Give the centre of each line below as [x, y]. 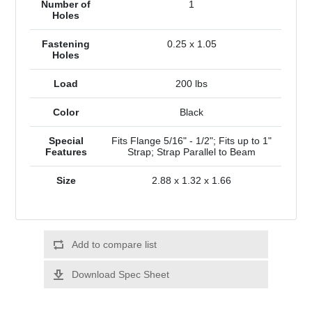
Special [66, 141]
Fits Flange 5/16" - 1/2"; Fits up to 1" [192, 141]
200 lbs [192, 84]
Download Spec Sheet [120, 275]
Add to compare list [114, 245]
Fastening [66, 44]
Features [66, 152]
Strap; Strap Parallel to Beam [192, 152]
